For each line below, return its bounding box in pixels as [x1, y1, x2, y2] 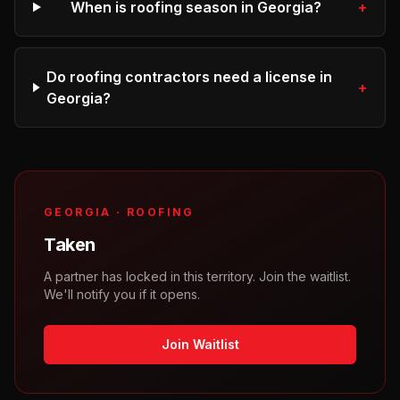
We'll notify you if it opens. [44, 287, 200, 302]
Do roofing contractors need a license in [46, 68, 333, 86]
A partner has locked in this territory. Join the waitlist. [44, 269, 351, 284]
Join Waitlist [161, 337, 239, 352]
